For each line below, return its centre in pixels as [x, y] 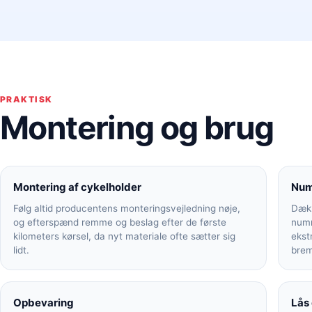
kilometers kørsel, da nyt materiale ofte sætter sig [124, 236]
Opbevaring [44, 303]
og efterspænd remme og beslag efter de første [120, 222]
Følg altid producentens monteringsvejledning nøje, [127, 208]
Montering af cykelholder [77, 187]
